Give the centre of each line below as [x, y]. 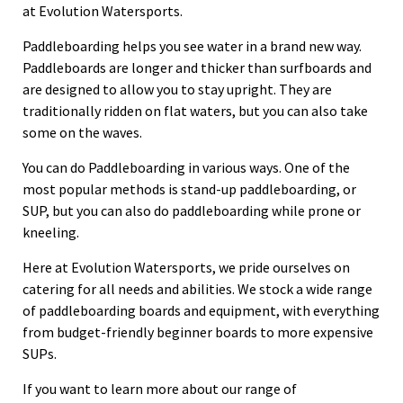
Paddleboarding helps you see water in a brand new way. [192, 46]
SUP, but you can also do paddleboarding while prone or [192, 210]
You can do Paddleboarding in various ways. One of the [186, 167]
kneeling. [51, 232]
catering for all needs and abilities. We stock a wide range [197, 289]
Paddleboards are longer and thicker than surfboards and [197, 67]
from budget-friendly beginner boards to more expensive [198, 332]
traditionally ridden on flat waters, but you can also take [195, 111]
